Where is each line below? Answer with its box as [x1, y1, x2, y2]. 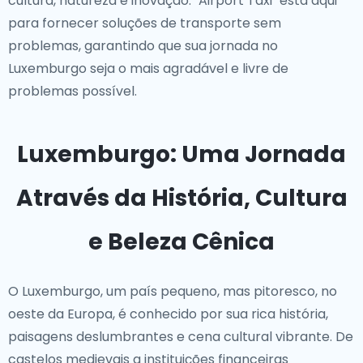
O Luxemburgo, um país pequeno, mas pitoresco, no [8, 282, 337, 301]
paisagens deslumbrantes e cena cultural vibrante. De [8, 327, 353, 346]
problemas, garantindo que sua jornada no [8, 36, 278, 55]
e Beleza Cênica [88, 226, 275, 258]
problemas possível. [8, 82, 137, 100]
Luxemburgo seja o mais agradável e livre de [8, 59, 288, 78]
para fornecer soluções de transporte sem [8, 14, 281, 32]
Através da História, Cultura [15, 182, 348, 214]
